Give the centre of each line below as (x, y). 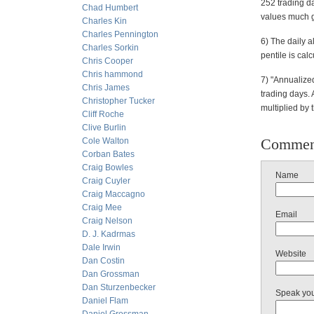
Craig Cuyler (106, 181)
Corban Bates (108, 154)
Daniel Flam (105, 301)
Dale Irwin (101, 247)
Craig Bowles (108, 168)
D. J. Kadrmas (109, 234)
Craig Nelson (107, 221)
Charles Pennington (120, 34)
